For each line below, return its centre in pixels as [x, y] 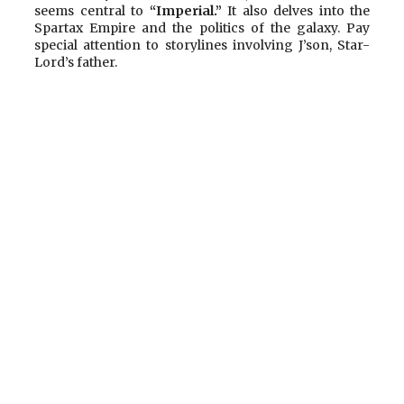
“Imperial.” [185, 10]
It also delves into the [295, 10]
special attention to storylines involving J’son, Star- [202, 45]
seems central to [92, 10]
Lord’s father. [76, 62]
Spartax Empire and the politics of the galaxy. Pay [202, 28]
